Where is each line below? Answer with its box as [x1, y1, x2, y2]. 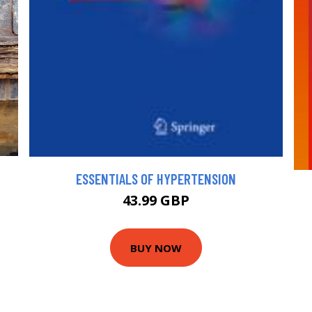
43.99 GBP [123, 191, 189, 210]
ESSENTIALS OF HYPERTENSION [76, 170, 236, 188]
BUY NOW [130, 240, 182, 255]
